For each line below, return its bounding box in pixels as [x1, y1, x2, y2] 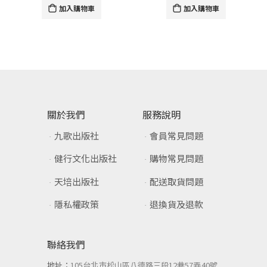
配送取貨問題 [150, 175, 204, 188]
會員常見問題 [150, 129, 204, 142]
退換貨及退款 [150, 198, 204, 211]
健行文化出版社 [54, 152, 117, 165]
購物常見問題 [150, 152, 204, 165]
